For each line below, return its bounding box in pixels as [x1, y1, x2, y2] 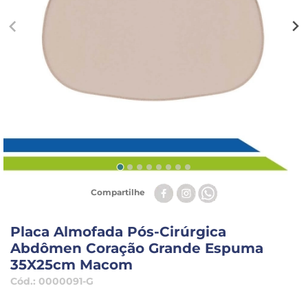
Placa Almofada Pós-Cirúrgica [10, 223, 226, 240]
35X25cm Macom [10, 256, 133, 273]
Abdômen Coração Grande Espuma [10, 240, 263, 256]
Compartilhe [90, 187, 145, 198]
